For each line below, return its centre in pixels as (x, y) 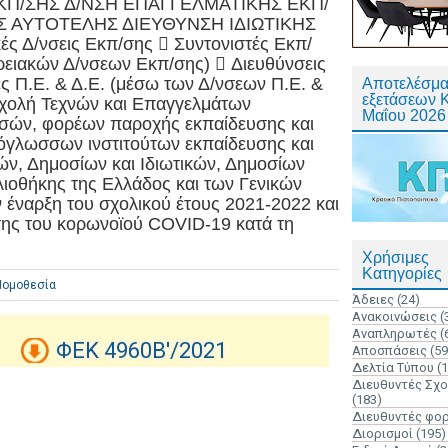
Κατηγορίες (402, 273)
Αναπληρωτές (394, 333)
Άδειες (373, 299)
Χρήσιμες (395, 257)
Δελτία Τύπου (393, 367)
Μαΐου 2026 (404, 115)
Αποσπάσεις (389, 350)
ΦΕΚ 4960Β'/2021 (141, 350)
